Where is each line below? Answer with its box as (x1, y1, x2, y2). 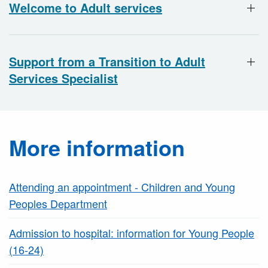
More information (9, 132, 185, 163)
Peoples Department (9, 196, 107, 212)
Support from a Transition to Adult (9, 53, 205, 71)
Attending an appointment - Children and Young (9, 179, 235, 195)
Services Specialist (9, 69, 118, 87)
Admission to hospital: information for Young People (9, 225, 254, 241)
